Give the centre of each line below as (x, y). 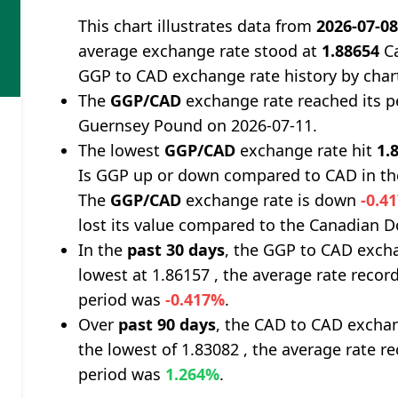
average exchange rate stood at (200, 51)
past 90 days (167, 324)
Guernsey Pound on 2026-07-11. (198, 125)
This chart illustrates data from (198, 26)
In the (103, 250)
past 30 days (176, 250)
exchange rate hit (306, 150)
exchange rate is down (271, 200)
